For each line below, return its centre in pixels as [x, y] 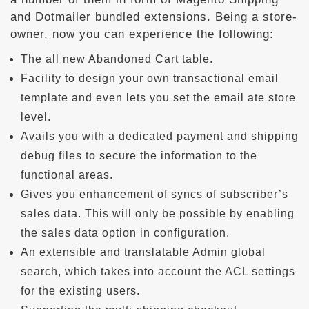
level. [36, 117]
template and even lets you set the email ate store [158, 98]
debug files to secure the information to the [139, 156]
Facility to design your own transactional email [150, 78]
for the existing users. [80, 291]
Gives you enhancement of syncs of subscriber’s [154, 194]
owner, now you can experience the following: [142, 34]
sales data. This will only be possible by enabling [158, 213]
